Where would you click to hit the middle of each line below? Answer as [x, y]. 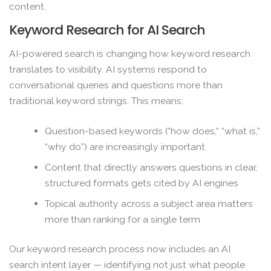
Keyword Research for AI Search [107, 30]
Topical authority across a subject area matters [149, 203]
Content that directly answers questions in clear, [151, 167]
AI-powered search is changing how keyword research [130, 54]
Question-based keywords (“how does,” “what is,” [153, 131]
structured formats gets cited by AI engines [142, 183]
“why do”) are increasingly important [125, 146]
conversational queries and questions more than [116, 85]
